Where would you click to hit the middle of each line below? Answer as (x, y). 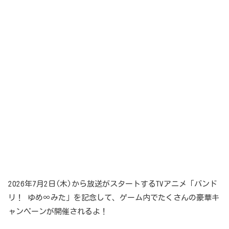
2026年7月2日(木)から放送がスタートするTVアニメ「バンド (113, 184)
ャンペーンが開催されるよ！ (58, 211)
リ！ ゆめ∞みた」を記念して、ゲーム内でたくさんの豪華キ (114, 197)
